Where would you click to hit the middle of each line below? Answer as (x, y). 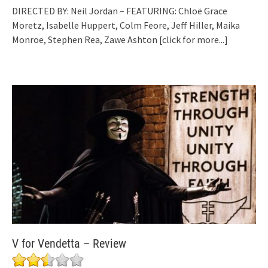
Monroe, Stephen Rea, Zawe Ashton (86, 40)
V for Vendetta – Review (69, 243)
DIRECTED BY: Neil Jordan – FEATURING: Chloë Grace (120, 11)
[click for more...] (194, 40)
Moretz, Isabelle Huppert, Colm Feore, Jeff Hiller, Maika (126, 25)
